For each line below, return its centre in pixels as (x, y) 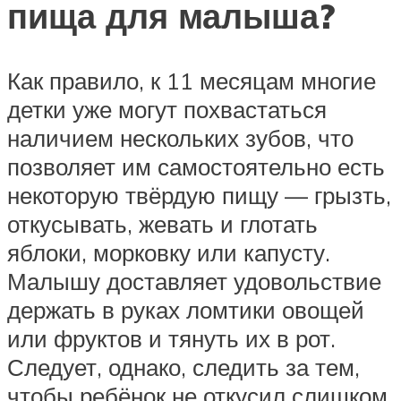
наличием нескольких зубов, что (180, 138)
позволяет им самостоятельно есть (196, 167)
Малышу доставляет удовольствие (194, 282)
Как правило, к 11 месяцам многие (192, 81)
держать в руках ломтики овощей (186, 310)
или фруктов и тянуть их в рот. (171, 339)
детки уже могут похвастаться (167, 110)
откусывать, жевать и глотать (162, 224)
